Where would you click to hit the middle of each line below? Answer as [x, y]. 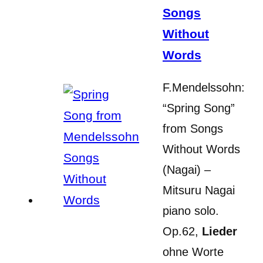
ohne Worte [193, 252]
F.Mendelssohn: [204, 87]
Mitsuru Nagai [199, 190]
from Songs [193, 128]
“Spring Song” [199, 108]
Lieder [220, 231]
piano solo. [191, 210]
